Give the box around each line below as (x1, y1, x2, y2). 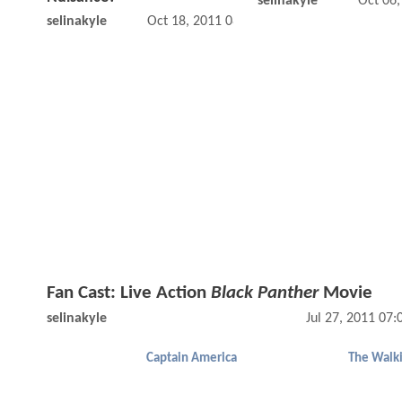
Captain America (146, 351, 237, 365)
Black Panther (211, 283, 319, 302)
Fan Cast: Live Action (47, 283, 211, 302)
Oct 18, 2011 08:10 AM (146, 14, 282, 30)
